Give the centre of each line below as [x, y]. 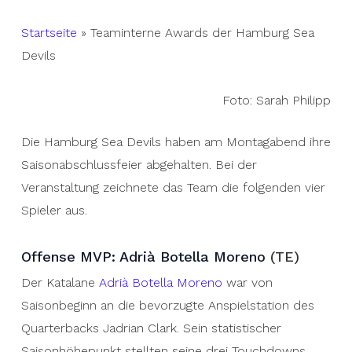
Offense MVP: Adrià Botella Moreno [143, 257]
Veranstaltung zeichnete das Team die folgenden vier [173, 187]
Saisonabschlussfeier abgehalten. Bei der [139, 165]
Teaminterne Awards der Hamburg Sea [202, 33]
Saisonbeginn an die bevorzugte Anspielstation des [167, 305]
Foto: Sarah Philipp [277, 100]
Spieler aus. [54, 210]
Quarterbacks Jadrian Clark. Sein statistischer [151, 328]
